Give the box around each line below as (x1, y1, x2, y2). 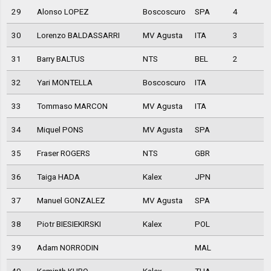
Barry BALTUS (36, 54, 85, 64)
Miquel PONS (36, 125, 83, 135)
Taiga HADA (36, 172, 80, 182)
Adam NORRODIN (36, 243, 99, 253)
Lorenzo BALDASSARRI (36, 30, 120, 41)
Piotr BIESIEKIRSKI (36, 219, 101, 229)
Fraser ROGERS (36, 148, 90, 158)
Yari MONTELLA (36, 77, 93, 88)
